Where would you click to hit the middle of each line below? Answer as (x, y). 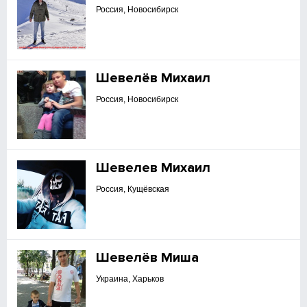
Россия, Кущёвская (133, 189)
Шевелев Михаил (153, 168)
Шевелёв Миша (148, 258)
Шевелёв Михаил (153, 78)
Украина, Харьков (130, 279)
